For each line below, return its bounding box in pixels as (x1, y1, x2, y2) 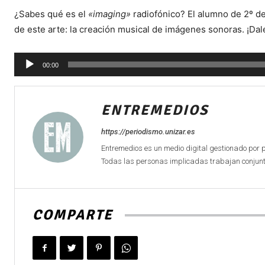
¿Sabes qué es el (14, 8, 88, 20)
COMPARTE (33, 206, 113, 224)
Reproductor (14, 54, 67, 65)
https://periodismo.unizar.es (101, 127, 195, 136)
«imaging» (88, 8, 131, 20)
